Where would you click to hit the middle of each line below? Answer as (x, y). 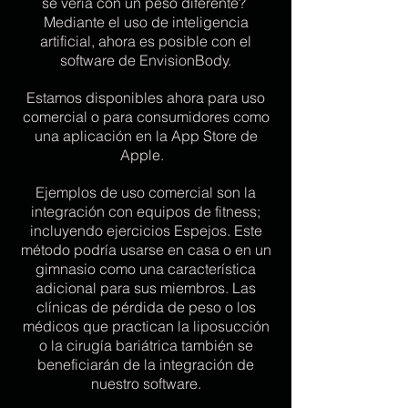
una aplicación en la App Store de (146, 136)
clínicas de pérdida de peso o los (146, 307)
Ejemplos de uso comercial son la (146, 192)
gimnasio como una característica (146, 269)
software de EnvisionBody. (146, 60)
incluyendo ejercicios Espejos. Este (146, 230)
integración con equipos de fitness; (146, 211)
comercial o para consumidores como (146, 117)
